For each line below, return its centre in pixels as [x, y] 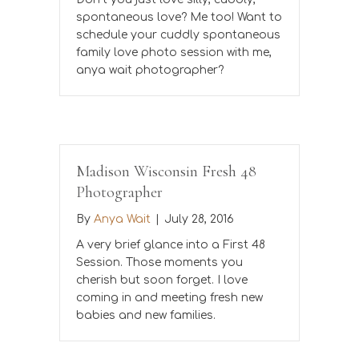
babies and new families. [146, 315]
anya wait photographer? [150, 70]
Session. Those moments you [159, 262]
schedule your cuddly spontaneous [178, 34]
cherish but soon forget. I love [162, 280]
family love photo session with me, [174, 52]
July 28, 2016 [199, 219]
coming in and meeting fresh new [169, 297]
